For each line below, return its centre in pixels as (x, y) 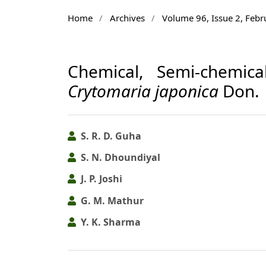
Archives (127, 18)
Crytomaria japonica (143, 91)
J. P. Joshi (100, 179)
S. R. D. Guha (110, 136)
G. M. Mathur (111, 200)
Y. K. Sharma (110, 222)
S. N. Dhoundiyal (119, 157)
